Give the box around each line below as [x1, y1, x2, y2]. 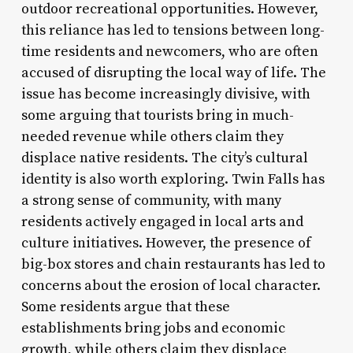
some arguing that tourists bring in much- [20, 106, 294, 124]
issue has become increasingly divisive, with [20, 84, 310, 103]
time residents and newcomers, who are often [20, 42, 318, 61]
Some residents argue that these [20, 297, 230, 316]
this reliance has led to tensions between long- [20, 20, 325, 39]
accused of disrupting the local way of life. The [20, 63, 326, 82]
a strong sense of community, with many [20, 191, 281, 210]
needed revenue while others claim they [20, 127, 284, 146]
